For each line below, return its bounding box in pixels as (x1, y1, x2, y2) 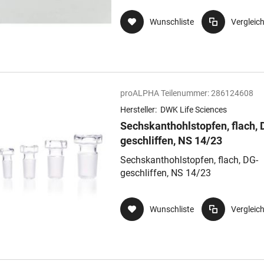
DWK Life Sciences (160, 105, 227, 114)
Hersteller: (120, 105, 159, 114)
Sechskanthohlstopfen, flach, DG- (120, 154, 258, 166)
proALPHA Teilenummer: (120, 88, 209, 98)
